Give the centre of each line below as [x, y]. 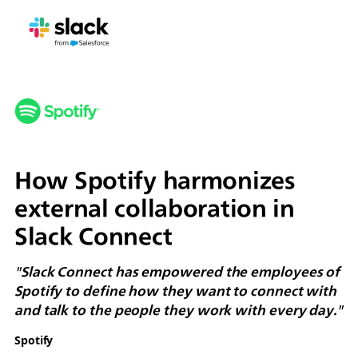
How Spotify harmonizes [155, 179]
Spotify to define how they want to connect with [175, 290]
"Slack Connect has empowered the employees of [177, 271]
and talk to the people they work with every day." [178, 309]
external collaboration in [154, 207]
